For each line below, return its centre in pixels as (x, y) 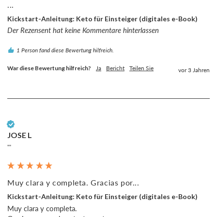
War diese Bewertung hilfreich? (49, 68)
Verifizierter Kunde (39, 124)
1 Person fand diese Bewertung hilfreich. (65, 50)
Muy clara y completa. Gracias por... (73, 183)
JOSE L (20, 135)
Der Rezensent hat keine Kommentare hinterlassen (83, 30)
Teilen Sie (141, 68)
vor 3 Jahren (194, 70)
